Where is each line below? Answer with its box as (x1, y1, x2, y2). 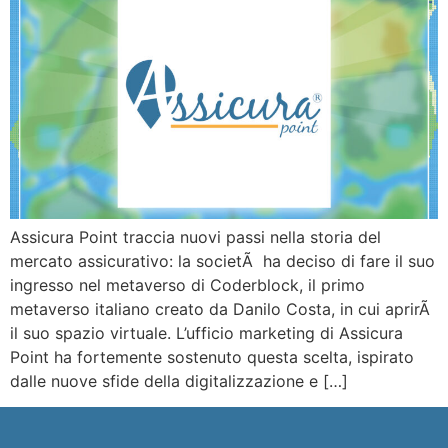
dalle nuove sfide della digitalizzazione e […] (10, 370, 348, 391)
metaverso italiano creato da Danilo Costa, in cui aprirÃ (10, 298, 435, 319)
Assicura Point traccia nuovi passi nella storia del (10, 226, 381, 247)
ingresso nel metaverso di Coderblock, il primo (10, 274, 365, 295)
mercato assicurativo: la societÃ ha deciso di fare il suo (10, 250, 435, 271)
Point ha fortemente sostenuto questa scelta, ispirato (10, 346, 414, 367)
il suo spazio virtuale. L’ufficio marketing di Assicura (10, 322, 403, 343)
